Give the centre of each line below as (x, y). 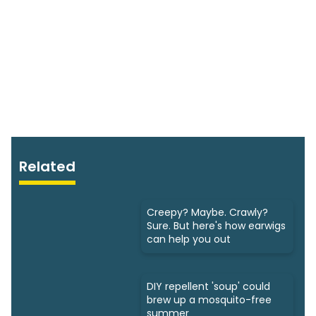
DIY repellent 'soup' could (208, 287)
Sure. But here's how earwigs (216, 226)
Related (48, 167)
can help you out (189, 239)
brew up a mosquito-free (209, 300)
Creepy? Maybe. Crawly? (207, 213)
